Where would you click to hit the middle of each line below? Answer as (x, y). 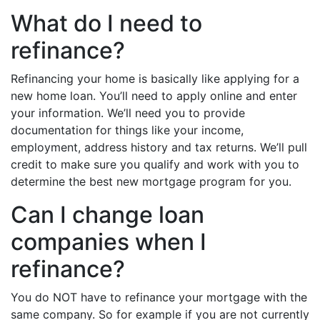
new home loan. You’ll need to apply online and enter (154, 96)
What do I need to (106, 23)
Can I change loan (107, 215)
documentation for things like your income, (127, 130)
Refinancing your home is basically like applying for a (155, 79)
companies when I (109, 242)
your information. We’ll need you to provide (128, 113)
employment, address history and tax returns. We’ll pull (159, 147)
